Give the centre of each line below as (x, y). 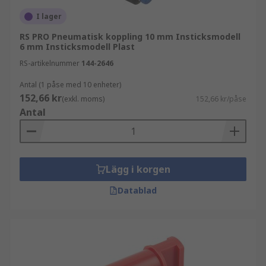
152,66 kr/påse (221, 99)
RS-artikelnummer (50, 63)
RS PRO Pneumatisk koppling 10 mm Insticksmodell (130, 37)
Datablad (137, 190)
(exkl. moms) (83, 99)
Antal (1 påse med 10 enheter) (70, 85)
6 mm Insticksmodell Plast (77, 47)
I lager (49, 16)
